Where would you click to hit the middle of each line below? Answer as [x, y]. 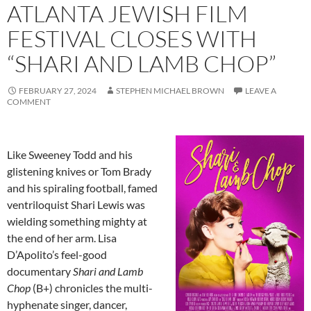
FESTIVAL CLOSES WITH [132, 39]
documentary [39, 271]
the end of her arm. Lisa [62, 238]
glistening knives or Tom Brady [79, 171]
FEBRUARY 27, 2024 [58, 91]
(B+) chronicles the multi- [92, 288]
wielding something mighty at [77, 221]
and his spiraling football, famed [82, 188]
